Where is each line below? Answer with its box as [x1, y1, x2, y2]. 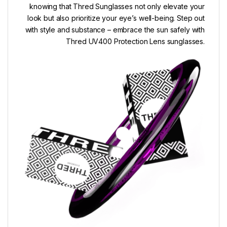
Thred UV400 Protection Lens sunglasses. [66, 37, 205, 46]
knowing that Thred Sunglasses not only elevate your [29, 2, 205, 11]
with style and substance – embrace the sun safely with [25, 25, 205, 34]
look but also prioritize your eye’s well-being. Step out [27, 14, 205, 23]
